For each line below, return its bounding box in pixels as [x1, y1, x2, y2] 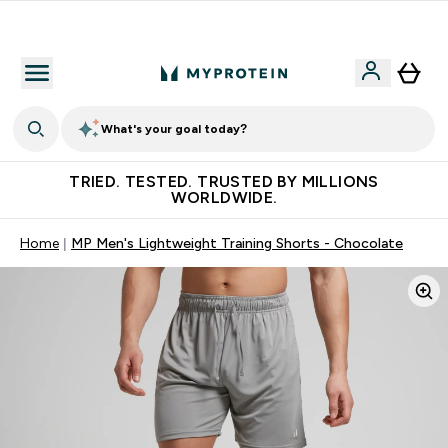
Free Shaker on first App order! [136, 17, 336, 33]
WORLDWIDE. [170, 189, 278, 206]
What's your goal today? [101, 122, 247, 136]
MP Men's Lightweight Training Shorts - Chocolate [71, 235, 403, 251]
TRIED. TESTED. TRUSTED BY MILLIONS [69, 173, 379, 190]
